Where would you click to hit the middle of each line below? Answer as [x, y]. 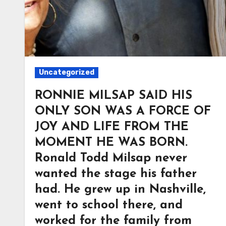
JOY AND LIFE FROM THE [112, 127]
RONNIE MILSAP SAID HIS [114, 96]
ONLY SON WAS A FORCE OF [123, 111]
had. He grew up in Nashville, [120, 190]
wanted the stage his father [116, 174]
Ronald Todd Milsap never [111, 158]
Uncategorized [67, 72]
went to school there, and [109, 205]
